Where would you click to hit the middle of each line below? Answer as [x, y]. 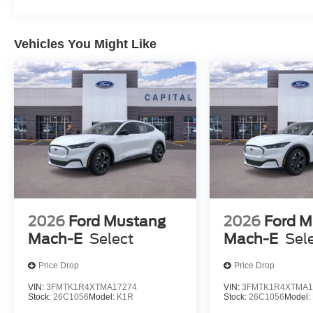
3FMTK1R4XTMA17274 [92, 287]
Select [111, 239]
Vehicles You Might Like [85, 44]
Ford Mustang [117, 221]
